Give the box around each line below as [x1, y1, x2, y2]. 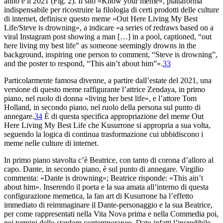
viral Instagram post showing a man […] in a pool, [4, 32, 164, 41]
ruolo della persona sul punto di [100, 103, 201, 111]
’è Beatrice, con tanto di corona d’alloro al [82, 155, 214, 164]
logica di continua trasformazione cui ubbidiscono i [41, 129, 203, 138]
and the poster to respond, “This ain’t [4, 59, 122, 68]
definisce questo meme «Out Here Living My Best [39, 14, 198, 23]
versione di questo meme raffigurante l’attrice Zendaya [4, 85, 175, 94]
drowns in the [153, 41, 196, 50]
